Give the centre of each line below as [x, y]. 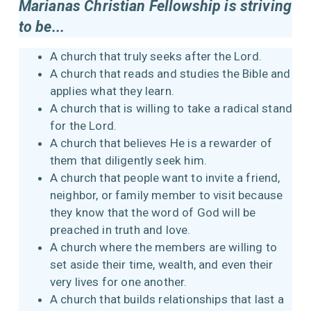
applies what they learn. [114, 91]
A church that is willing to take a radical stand [171, 108]
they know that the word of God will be [153, 212]
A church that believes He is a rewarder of [161, 143]
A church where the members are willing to [163, 247]
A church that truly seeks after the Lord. [160, 56]
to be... [42, 26]
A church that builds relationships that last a [167, 299]
